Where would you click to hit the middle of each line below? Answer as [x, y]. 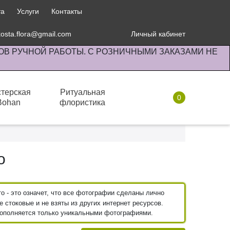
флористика [83, 102]
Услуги [28, 11]
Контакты [66, 11]
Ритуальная [82, 92]
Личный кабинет [158, 34]
